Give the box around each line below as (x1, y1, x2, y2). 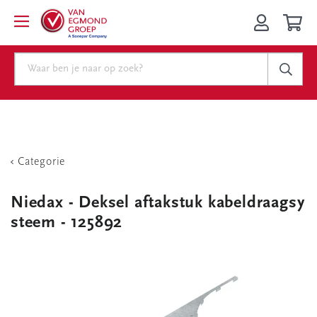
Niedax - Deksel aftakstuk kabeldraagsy (11, 195, 305, 212)
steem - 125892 (11, 214, 123, 231)
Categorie (18, 156, 66, 168)
